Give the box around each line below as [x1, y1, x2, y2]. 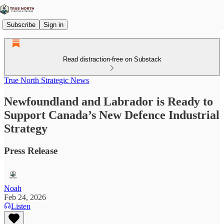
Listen [11, 201, 30, 210]
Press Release [4, 145, 57, 156]
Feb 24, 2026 [4, 192, 46, 201]
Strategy [4, 121, 47, 135]
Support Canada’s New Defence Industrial [4, 108, 219, 121]
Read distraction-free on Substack [62, 55, 161, 63]
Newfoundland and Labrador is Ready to [4, 94, 213, 108]
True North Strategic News [4, 76, 89, 84]
